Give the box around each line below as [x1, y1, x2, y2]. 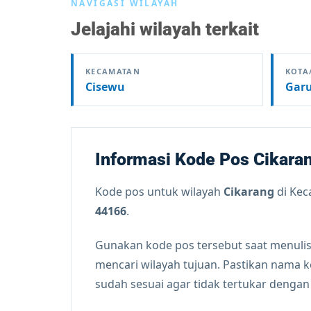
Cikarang [224, 184, 274, 199]
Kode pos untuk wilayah [95, 184, 224, 199]
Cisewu [85, 79, 125, 94]
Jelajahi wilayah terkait [71, 19, 259, 40]
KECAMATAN [85, 66, 140, 76]
